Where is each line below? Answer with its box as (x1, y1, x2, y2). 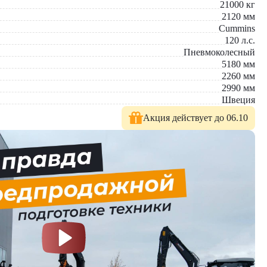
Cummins (219, 23, 255, 33)
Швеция (222, 95, 255, 105)
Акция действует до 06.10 (143, 113, 248, 123)
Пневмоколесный (184, 47, 255, 57)
